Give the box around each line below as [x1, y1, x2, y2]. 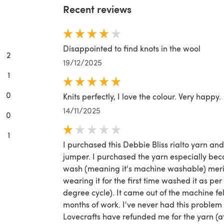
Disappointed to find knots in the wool [63, 42, 200, 53]
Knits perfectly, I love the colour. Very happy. [63, 90, 221, 101]
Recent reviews [63, 1, 131, 16]
